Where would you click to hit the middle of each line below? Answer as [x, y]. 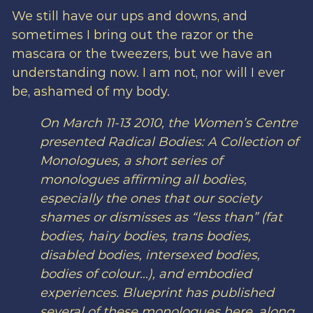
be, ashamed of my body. [90, 92]
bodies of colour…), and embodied [145, 274]
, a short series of [169, 161]
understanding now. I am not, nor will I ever [148, 73]
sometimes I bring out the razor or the [132, 35]
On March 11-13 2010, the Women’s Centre [168, 123]
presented [73, 142]
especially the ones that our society [150, 199]
